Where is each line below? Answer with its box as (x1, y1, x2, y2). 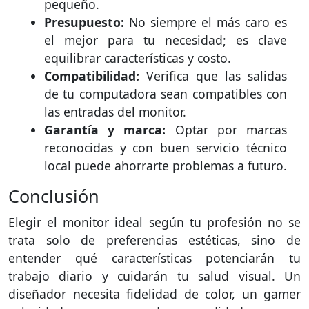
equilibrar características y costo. (44, 49, 231, 66)
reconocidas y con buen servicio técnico (44, 139, 287, 156)
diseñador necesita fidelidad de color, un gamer (8, 285, 301, 302)
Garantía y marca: (44, 121, 166, 138)
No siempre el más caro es (124, 13, 287, 30)
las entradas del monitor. (44, 103, 186, 120)
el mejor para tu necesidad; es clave (44, 31, 287, 48)
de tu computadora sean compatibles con (44, 85, 287, 102)
